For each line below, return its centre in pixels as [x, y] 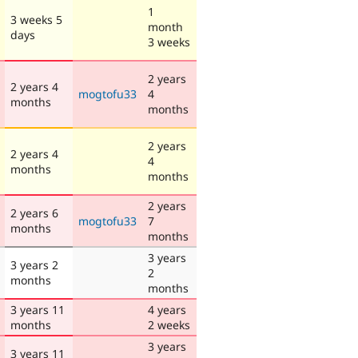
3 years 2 [34, 265]
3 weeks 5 [36, 19]
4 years [167, 309]
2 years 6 [34, 213]
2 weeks [169, 324]
